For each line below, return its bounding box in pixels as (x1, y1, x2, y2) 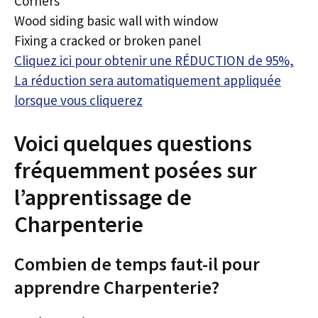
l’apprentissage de (14, 183, 192, 212)
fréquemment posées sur (14, 156, 257, 185)
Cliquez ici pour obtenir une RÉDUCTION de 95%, (14, 51, 294, 69)
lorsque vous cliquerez (14, 91, 143, 109)
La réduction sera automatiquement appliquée (14, 71, 281, 89)
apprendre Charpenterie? (14, 275, 219, 299)
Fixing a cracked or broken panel (14, 31, 201, 49)
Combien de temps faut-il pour (14, 252, 260, 275)
